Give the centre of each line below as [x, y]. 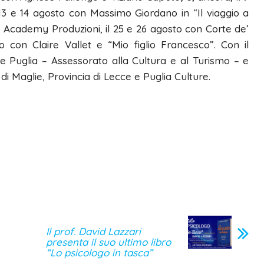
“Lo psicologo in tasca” [100, 253]
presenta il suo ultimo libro [109, 242]
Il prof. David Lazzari [94, 232]
